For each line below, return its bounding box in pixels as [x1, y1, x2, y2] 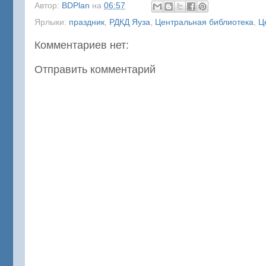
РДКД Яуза [109, 17, 150, 27]
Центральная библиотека [155, 17, 254, 27]
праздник [69, 17, 104, 27]
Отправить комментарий [34, 63, 156, 75]
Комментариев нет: [34, 39, 129, 51]
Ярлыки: [34, 17, 69, 27]
